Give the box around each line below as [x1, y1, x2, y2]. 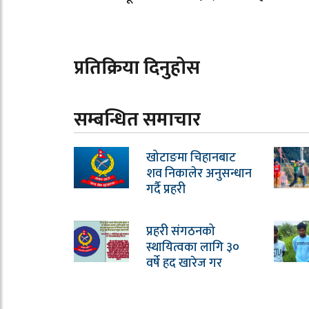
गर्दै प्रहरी [146, 179, 186, 201]
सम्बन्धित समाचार [74, 103, 201, 137]
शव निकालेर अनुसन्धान [146, 163, 252, 185]
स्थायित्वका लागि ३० [146, 237, 239, 259]
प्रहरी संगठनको [146, 221, 215, 243]
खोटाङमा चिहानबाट [146, 148, 236, 169]
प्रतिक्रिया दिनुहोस [74, 52, 200, 85]
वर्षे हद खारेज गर [146, 253, 222, 275]
